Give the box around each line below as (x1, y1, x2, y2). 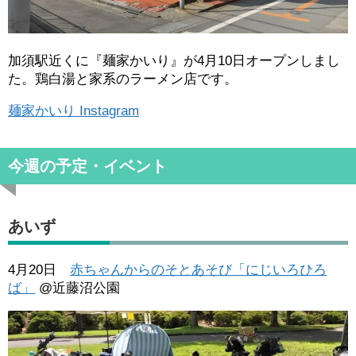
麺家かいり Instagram (8, 103, 139, 119)
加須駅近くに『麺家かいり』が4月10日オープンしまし (8, 53, 340, 69)
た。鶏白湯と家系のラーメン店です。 (8, 72, 238, 87)
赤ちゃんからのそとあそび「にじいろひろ (70, 262, 327, 278)
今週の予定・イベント (8, 157, 167, 176)
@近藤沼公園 (35, 281, 120, 296)
